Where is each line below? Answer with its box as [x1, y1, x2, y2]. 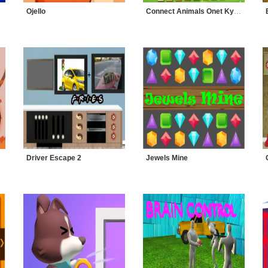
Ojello [26, 7, 45, 16]
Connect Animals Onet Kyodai [234, 7, 241, 16]
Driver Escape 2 [26, 154, 81, 162]
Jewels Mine [146, 154, 188, 162]
